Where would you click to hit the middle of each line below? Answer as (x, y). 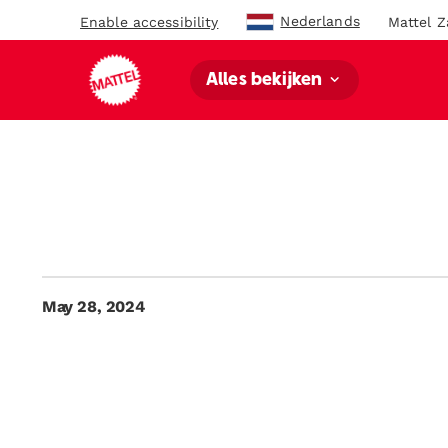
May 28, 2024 (93, 306)
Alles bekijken (266, 80)
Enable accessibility (149, 21)
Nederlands (320, 20)
